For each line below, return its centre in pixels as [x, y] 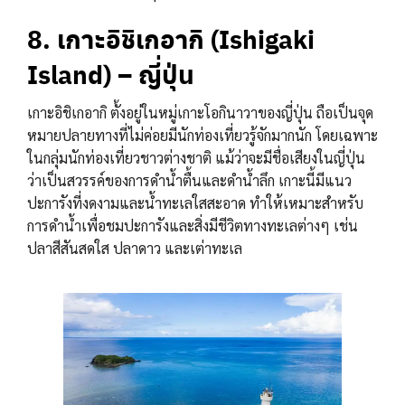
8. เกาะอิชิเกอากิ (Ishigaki [171, 39]
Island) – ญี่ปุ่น [111, 74]
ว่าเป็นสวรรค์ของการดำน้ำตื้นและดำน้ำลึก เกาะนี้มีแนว [189, 181]
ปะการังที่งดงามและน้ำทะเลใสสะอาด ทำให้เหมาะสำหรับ [195, 203]
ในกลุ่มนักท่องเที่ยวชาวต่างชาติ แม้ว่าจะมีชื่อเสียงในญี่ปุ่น [196, 158]
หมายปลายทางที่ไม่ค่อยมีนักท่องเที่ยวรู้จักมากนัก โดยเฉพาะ [202, 136]
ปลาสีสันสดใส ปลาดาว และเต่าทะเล [135, 249]
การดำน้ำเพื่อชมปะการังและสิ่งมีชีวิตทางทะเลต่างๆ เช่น [193, 226]
